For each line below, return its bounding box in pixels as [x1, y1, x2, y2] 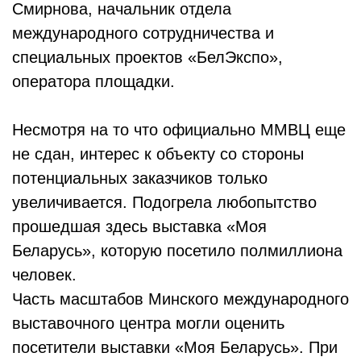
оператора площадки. [12, 73, 175, 90]
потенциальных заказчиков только [12, 169, 268, 187]
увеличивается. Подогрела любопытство [12, 193, 317, 211]
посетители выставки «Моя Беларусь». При [12, 338, 338, 356]
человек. [12, 266, 77, 284]
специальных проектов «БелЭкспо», [12, 48, 283, 66]
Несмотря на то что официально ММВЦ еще [12, 121, 346, 139]
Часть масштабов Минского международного [12, 290, 349, 308]
